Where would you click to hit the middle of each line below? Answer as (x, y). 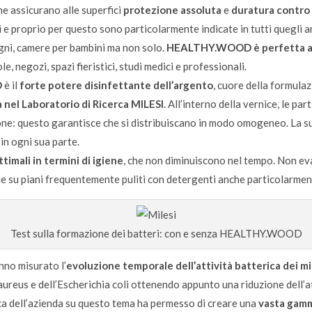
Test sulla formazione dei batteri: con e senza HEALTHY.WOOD (156, 233)
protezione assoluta (171, 9)
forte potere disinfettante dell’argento (116, 85)
